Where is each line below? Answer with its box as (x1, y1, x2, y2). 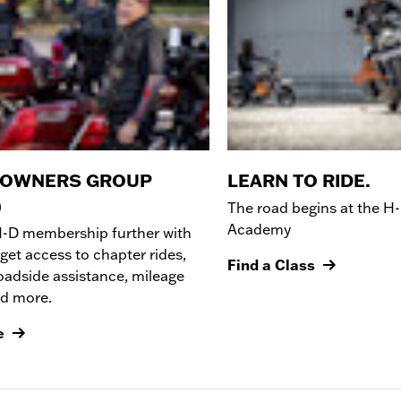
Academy (227, 219, 291, 238)
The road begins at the (227, 198, 383, 217)
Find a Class (227, 255, 315, 274)
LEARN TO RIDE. (227, 169, 371, 192)
